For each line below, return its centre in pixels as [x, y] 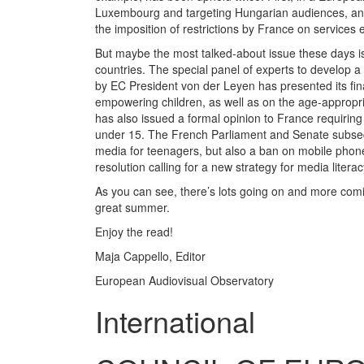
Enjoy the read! [134, 232]
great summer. [132, 207]
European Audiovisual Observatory [184, 280]
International [175, 321]
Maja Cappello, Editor [150, 256]
